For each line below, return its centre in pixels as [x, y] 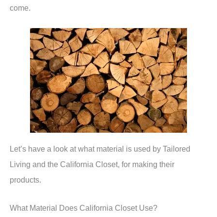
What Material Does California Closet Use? [84, 208]
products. [25, 179]
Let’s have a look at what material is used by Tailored [100, 148]
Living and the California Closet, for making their [92, 164]
